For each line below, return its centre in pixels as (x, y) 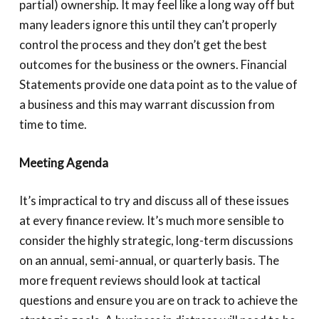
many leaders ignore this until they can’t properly (148, 25)
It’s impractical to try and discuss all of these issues (154, 200)
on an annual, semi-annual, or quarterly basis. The (149, 260)
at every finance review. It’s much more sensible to (151, 220)
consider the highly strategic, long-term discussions (156, 240)
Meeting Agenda (63, 162)
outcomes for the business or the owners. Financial (153, 64)
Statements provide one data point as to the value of (158, 84)
